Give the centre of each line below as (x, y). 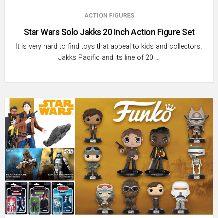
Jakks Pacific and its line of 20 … (109, 58)
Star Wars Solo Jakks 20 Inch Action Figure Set (109, 32)
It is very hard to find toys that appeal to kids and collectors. (109, 47)
